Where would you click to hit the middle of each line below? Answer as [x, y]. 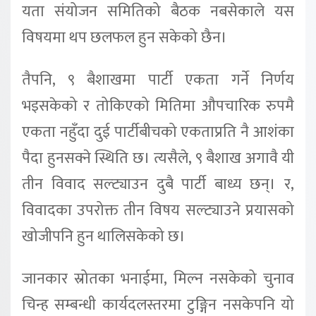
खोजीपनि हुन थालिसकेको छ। [104, 237]
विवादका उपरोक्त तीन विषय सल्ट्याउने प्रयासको [158, 211]
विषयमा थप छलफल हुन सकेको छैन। [124, 38]
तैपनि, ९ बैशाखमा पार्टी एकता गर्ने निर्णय [158, 80]
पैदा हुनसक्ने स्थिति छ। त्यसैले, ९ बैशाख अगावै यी [158, 159]
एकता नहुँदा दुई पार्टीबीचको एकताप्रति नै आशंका [158, 133]
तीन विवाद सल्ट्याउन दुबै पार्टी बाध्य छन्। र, [158, 185]
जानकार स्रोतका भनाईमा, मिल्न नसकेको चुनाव [158, 279]
